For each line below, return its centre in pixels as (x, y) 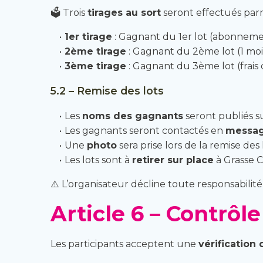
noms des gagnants (132, 116)
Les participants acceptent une (124, 244)
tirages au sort (124, 13)
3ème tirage (95, 66)
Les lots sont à (98, 160)
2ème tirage (95, 51)
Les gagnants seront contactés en (145, 131)
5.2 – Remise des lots (107, 91)
